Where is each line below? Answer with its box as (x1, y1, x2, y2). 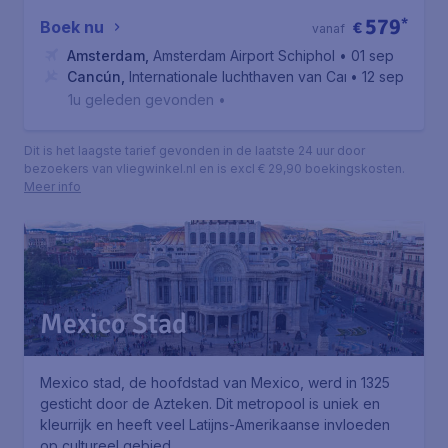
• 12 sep (350, 68, 404, 85)
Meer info (24, 179, 81, 194)
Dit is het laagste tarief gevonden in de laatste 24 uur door (24, 143, 365, 158)
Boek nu (40, 17, 104, 37)
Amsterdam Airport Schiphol (153, 47, 335, 64)
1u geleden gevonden (68, 91, 214, 108)
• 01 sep (339, 47, 394, 64)
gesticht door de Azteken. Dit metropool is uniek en (40, 395, 380, 412)
